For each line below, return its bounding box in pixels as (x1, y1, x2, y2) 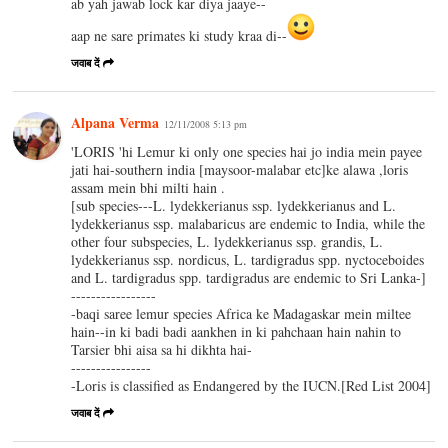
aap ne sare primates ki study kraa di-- (71, 25, 288, 45)
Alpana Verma (71, 111, 160, 133)
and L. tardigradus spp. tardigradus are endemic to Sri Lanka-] (71, 267, 427, 287)
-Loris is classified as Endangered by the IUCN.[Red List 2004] (71, 375, 432, 395)
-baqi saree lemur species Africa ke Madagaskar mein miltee (71, 303, 412, 323)
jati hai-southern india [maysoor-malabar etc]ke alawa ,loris (71, 159, 409, 179)
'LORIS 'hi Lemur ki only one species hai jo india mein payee (71, 141, 423, 161)
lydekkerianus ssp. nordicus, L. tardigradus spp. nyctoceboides (71, 249, 425, 269)
